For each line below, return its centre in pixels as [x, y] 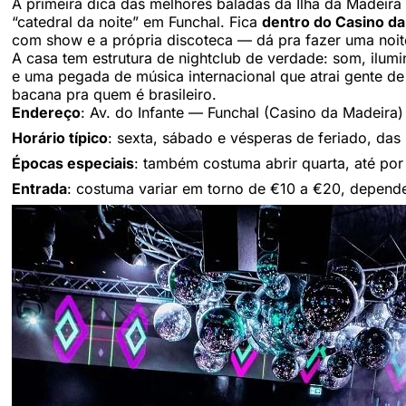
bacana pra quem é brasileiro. [114, 94]
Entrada [39, 188]
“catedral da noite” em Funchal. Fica [137, 21]
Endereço [46, 112]
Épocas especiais [73, 163]
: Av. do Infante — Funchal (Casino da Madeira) [242, 112]
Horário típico [60, 137]
